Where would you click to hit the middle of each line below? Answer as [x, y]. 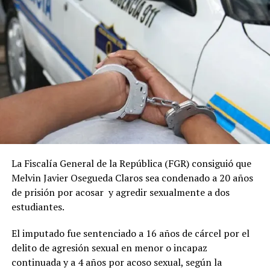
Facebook [58, 50]
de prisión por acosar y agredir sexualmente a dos [120, 192]
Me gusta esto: [35, 87]
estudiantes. [38, 206]
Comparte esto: [35, 25]
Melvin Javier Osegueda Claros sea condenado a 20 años [132, 177]
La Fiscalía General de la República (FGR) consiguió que [131, 163]
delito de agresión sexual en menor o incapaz [109, 247]
